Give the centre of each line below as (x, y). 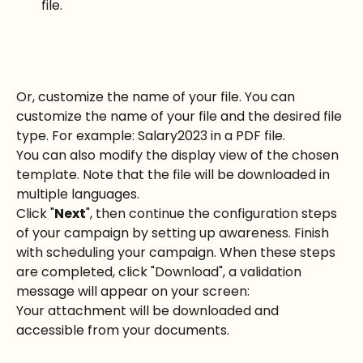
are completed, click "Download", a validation (160, 272)
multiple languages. (78, 194)
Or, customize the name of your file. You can (157, 97)
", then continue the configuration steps (213, 214)
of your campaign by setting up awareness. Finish (174, 233)
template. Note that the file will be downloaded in (175, 175)
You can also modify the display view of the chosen (179, 156)
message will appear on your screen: (133, 292)
